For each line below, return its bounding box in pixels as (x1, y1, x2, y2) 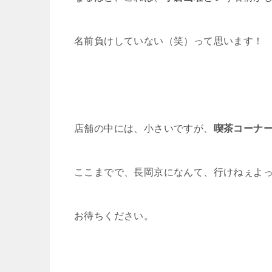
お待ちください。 (74, 211, 154, 221)
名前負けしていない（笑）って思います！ (74, 36, 263, 46)
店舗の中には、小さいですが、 (74, 123, 214, 134)
